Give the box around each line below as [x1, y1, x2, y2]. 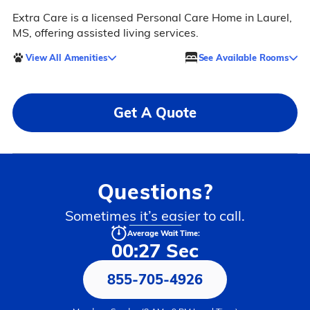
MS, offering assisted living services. [12, 26, 199, 39]
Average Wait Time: [127, 228, 200, 239]
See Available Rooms [198, 51, 289, 63]
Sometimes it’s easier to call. [65, 207, 245, 224]
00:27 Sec [111, 239, 199, 263]
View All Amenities [25, 51, 107, 63]
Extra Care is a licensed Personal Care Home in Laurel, [12, 10, 292, 24]
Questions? [97, 179, 213, 205]
